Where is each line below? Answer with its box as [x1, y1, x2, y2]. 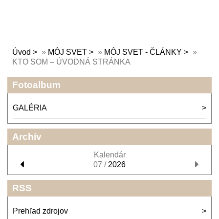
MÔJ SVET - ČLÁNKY [104, 48, 182, 56]
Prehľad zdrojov [13, 207, 68, 215]
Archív [12, 131, 42, 142]
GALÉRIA [13, 104, 47, 112]
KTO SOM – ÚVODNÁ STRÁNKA [12, 58, 131, 66]
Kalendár [93, 151, 126, 159]
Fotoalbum [12, 80, 61, 90]
